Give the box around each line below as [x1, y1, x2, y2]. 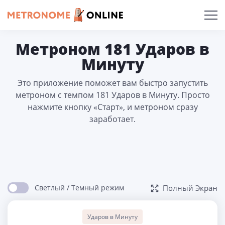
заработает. [89, 114, 136, 125]
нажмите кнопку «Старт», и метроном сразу [27, 101, 198, 113]
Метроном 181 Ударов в [16, 39, 209, 59]
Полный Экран [163, 183, 217, 193]
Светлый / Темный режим [35, 183, 124, 192]
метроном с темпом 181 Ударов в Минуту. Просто [15, 89, 210, 100]
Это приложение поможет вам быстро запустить [17, 77, 208, 88]
